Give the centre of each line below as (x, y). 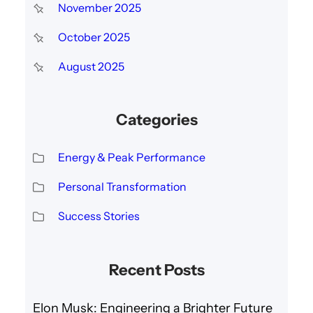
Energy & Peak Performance (131, 158)
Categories (156, 120)
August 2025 (91, 66)
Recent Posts (156, 270)
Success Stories (99, 216)
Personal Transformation (122, 187)
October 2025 (94, 37)
